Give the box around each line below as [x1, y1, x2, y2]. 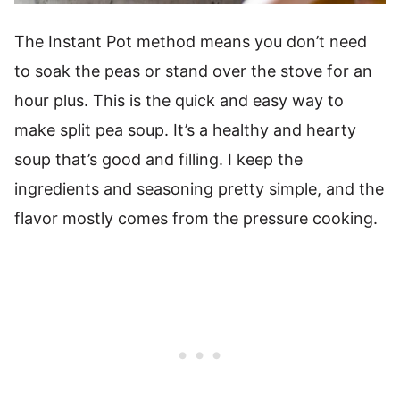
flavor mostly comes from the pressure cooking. [14, 209, 378, 228]
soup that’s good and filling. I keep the [14, 150, 303, 169]
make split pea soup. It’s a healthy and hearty [14, 121, 356, 139]
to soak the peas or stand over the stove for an [14, 62, 372, 80]
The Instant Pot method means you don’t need [14, 32, 367, 51]
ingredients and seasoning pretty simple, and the [14, 179, 384, 198]
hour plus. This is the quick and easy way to [14, 91, 344, 110]
